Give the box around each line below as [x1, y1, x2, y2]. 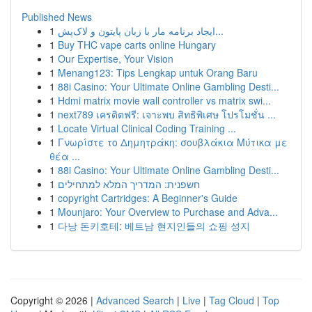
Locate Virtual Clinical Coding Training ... [58, 121, 236, 135]
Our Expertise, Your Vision [58, 52, 173, 65]
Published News [22, 10, 92, 24]
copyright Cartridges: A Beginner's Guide [58, 191, 237, 205]
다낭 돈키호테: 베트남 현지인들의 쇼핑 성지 [58, 219, 250, 233]
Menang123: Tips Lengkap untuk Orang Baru [58, 65, 258, 79]
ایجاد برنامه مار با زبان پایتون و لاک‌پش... [215, 24, 224, 38]
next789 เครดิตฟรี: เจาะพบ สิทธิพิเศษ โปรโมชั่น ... [58, 107, 276, 121]
